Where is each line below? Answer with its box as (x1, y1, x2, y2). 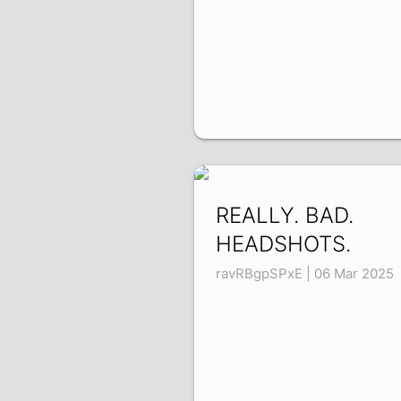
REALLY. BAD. (215, 202, 354, 229)
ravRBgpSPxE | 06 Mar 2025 (215, 265, 394, 283)
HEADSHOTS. (215, 231, 351, 258)
